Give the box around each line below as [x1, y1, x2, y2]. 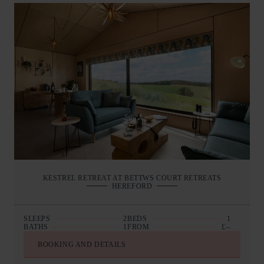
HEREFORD [111, 182, 153, 191]
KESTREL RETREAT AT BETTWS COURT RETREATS [42, 174, 222, 183]
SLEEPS [24, 214, 51, 223]
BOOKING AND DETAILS [38, 240, 126, 249]
